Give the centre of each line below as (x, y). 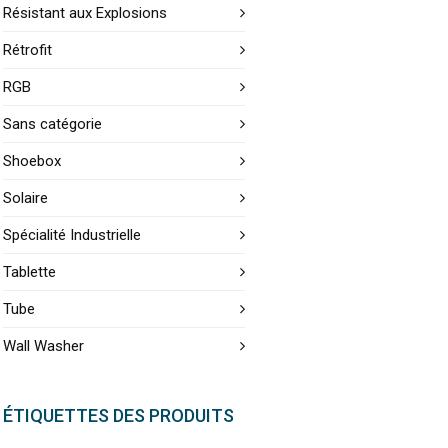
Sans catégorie (53, 124)
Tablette (30, 272)
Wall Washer (44, 346)
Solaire (26, 198)
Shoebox (32, 161)
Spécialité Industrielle (72, 235)
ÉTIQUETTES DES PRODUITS (119, 415)
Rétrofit (28, 50)
